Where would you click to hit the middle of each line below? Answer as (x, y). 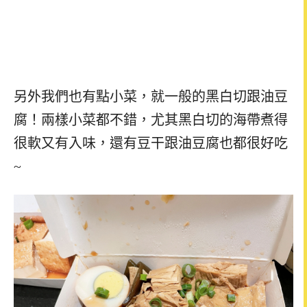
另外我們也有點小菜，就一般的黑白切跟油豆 (151, 97)
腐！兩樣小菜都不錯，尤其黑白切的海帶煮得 (151, 120)
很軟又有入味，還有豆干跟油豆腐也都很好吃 (151, 144)
